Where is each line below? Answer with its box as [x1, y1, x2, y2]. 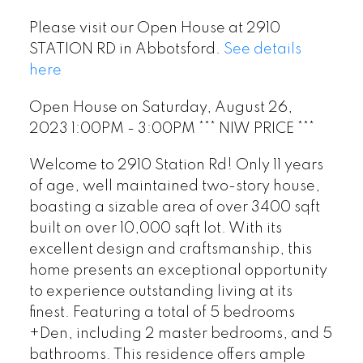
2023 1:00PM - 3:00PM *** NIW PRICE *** [28, 121, 314, 136]
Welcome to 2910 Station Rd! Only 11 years [28, 158, 323, 173]
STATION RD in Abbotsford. [28, 42, 224, 57]
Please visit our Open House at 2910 [28, 21, 280, 36]
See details [223, 42, 301, 57]
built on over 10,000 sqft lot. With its [28, 221, 282, 237]
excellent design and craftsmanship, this [28, 242, 312, 258]
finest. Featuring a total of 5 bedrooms [28, 305, 295, 321]
